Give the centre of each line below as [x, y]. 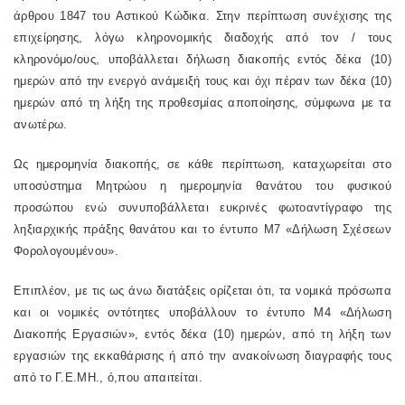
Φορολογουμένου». [66, 251]
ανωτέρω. [41, 124]
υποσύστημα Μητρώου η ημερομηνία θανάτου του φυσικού [202, 186]
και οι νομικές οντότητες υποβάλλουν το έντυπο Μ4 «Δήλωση [202, 312]
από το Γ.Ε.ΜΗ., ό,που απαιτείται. [108, 377]
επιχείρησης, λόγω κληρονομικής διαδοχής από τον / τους [202, 38]
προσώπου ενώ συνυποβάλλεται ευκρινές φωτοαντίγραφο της [202, 207]
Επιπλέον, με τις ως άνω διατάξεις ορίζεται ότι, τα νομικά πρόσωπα [202, 291]
